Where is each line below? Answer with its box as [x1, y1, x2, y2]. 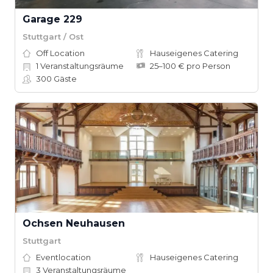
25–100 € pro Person [150, 61, 230, 71]
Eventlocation [36, 252, 91, 262]
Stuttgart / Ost [23, 31, 83, 41]
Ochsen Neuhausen [23, 218, 125, 229]
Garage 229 [23, 13, 82, 25]
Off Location [36, 48, 85, 58]
